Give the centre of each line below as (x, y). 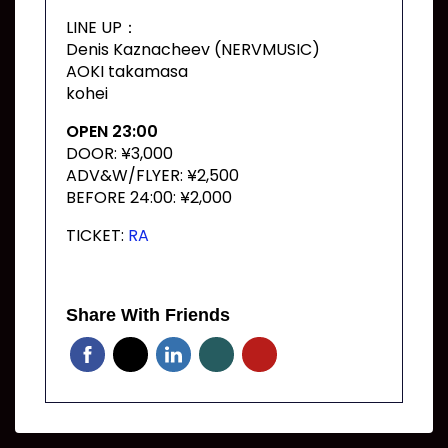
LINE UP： (102, 27)
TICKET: (97, 235)
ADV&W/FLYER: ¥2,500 (152, 175)
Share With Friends (148, 315)
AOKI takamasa (127, 71)
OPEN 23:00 (112, 131)
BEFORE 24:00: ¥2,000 (149, 197)
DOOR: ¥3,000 (119, 153)
